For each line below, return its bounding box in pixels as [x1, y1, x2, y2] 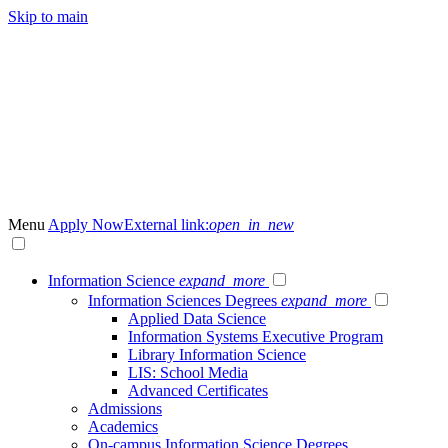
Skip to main [8, 8, 88, 25]
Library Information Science [128, 346, 306, 363]
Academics [88, 418, 158, 435]
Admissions [88, 400, 162, 417]
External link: [124, 216, 209, 233]
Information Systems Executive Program [128, 328, 383, 345]
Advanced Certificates [128, 382, 268, 399]
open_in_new [209, 216, 294, 233]
